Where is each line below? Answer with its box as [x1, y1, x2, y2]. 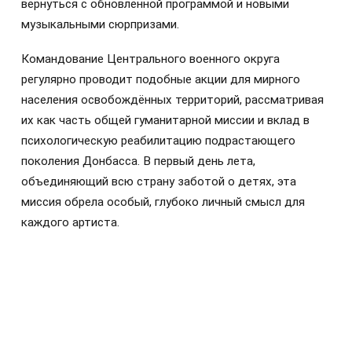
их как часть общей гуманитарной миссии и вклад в [21, 113, 310, 128]
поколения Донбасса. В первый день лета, [21, 154, 255, 169]
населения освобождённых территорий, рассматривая [21, 93, 324, 108]
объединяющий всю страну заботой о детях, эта [21, 174, 296, 189]
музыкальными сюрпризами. [21, 17, 179, 32]
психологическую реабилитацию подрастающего [21, 134, 295, 148]
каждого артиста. [21, 215, 119, 230]
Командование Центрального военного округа [21, 52, 280, 67]
